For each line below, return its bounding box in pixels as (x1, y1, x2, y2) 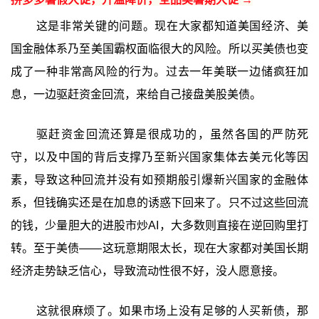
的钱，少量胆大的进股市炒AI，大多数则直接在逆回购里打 (10, 219, 309, 232)
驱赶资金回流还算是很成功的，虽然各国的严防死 (36, 128, 309, 141)
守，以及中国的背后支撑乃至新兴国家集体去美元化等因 (10, 151, 309, 164)
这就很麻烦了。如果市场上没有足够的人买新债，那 (36, 305, 309, 318)
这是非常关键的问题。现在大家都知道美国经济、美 (36, 20, 309, 33)
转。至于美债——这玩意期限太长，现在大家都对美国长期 (10, 242, 309, 255)
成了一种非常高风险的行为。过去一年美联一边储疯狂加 (10, 66, 309, 78)
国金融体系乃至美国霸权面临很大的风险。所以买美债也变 (10, 43, 309, 56)
